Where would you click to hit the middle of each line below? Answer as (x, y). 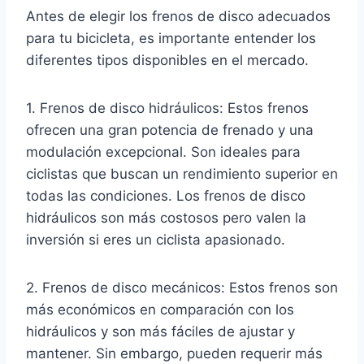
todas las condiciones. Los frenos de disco (166, 195)
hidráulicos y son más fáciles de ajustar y (160, 331)
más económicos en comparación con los (160, 309)
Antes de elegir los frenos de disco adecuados (178, 16)
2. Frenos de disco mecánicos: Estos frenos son (182, 287)
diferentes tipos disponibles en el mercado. (167, 60)
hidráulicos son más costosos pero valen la (166, 217)
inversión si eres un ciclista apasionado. (156, 239)
